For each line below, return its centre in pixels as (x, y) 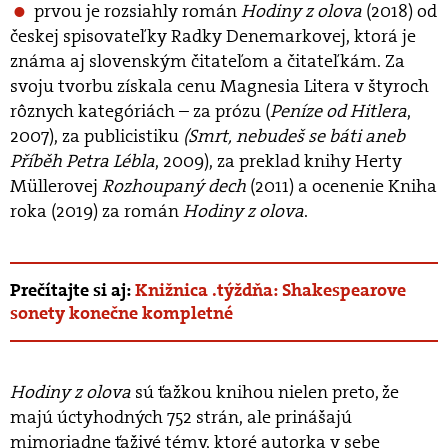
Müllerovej (56, 186)
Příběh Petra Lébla (82, 161)
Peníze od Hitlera (338, 111)
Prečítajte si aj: (72, 291)
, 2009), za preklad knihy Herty (278, 161)
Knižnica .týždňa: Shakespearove (270, 291)
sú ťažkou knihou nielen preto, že (265, 392)
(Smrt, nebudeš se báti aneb (294, 136)
